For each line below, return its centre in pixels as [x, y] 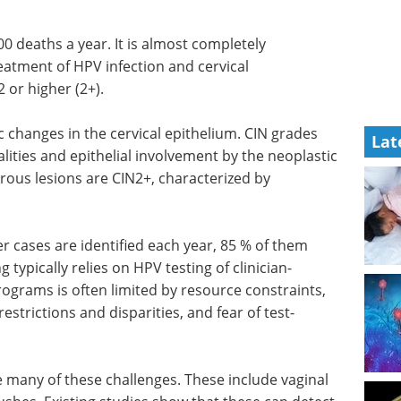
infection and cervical [175, 67]
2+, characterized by [203, 179]
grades [293, 134]
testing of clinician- [227, 268]
